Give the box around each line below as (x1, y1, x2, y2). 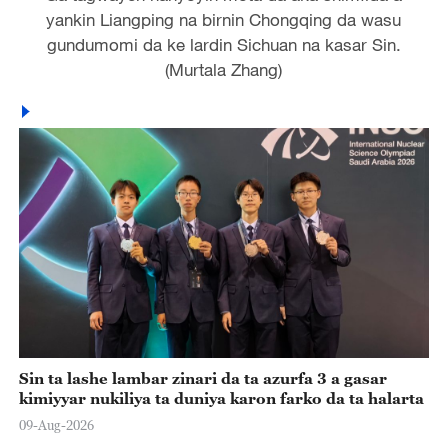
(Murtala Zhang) (165, 59, 283, 81)
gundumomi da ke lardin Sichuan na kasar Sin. (46, 34, 401, 56)
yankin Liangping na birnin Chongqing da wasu (46, 9, 402, 31)
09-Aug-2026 (18, 416, 94, 433)
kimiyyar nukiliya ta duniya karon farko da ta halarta (18, 388, 424, 407)
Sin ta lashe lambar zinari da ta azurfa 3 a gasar (18, 368, 387, 387)
